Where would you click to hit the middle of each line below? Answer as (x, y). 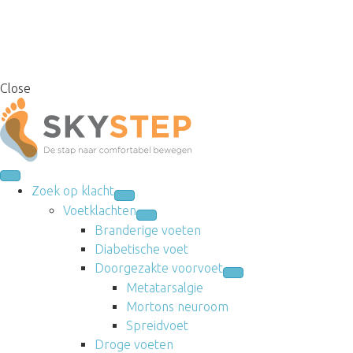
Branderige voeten (148, 230)
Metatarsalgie (165, 287)
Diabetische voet (141, 249)
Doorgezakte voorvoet (159, 268)
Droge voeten (134, 344)
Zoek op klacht (73, 190)
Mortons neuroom (177, 306)
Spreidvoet (157, 325)
